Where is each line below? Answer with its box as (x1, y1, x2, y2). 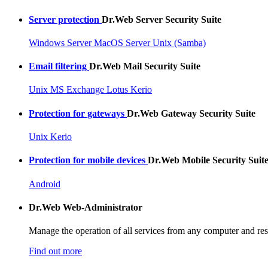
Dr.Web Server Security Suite (102, 14, 221, 25)
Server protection (29, 14, 102, 25)
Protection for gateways (29, 108, 127, 118)
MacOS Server (94, 37, 150, 48)
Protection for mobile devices (29, 155, 148, 166)
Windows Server (29, 37, 92, 48)
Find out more (29, 246, 82, 257)
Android (29, 178, 60, 189)
